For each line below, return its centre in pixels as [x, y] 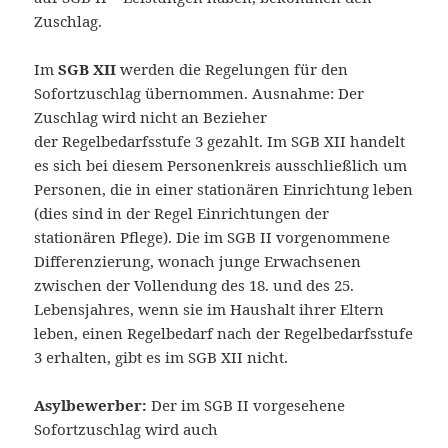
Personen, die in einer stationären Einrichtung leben [224, 188]
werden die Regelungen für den [232, 68]
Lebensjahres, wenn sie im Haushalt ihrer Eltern [209, 308]
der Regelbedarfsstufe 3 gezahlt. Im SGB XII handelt [220, 140]
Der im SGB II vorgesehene [246, 404]
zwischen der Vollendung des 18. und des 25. [194, 284]
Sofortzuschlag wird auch [126, 428]
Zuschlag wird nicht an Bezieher [151, 116]
